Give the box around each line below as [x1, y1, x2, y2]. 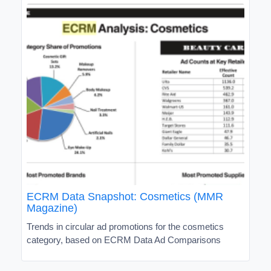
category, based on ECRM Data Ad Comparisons [27, 234, 221, 245]
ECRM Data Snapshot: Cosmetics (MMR [27, 190, 223, 203]
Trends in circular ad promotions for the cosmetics [27, 221, 224, 232]
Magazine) [27, 201, 77, 214]
